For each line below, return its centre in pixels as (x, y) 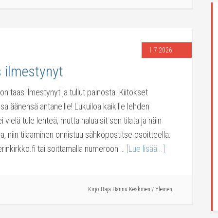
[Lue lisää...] (146, 149)
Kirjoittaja (100, 190)
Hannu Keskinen (131, 190)
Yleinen (164, 190)
